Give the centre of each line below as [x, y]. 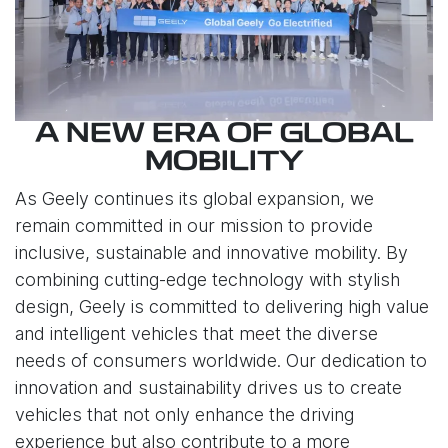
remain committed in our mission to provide [194, 225]
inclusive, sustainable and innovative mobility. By [211, 252]
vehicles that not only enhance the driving [184, 414]
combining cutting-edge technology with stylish [207, 279]
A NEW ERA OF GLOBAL [224, 134]
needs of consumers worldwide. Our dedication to [221, 360]
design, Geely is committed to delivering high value [222, 306]
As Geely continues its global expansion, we [194, 198]
